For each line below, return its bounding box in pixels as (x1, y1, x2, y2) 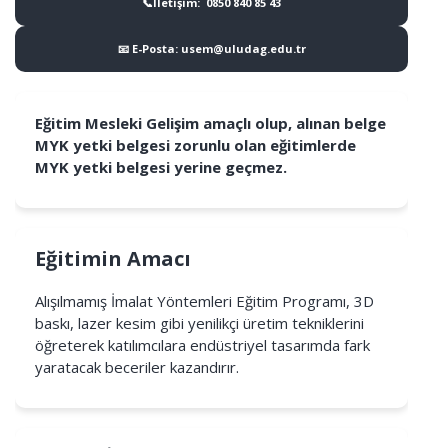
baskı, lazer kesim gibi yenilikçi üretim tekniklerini (35, 313, 364, 333)
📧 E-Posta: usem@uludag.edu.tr (117, 41, 306, 56)
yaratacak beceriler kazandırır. (35, 357, 239, 377)
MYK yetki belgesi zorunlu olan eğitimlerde (35, 135, 356, 155)
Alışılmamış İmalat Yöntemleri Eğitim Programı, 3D (35, 291, 374, 311)
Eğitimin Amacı (35, 245, 191, 272)
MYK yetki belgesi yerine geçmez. (35, 157, 287, 177)
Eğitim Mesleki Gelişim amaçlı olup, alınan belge (35, 113, 386, 133)
